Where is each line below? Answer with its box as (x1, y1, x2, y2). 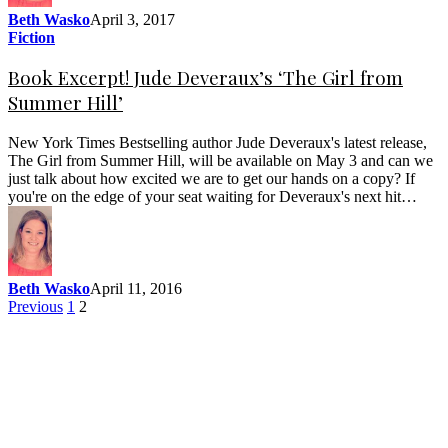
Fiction (8, 28, 55, 46)
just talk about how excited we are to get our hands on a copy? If (8, 170, 415, 188)
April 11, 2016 (90, 280, 182, 298)
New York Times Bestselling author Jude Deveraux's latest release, (8, 134, 427, 152)
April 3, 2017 (90, 10, 175, 28)
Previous (8, 298, 63, 316)
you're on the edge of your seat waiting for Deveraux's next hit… (8, 188, 417, 206)
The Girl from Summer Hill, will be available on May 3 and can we (8, 152, 433, 170)
